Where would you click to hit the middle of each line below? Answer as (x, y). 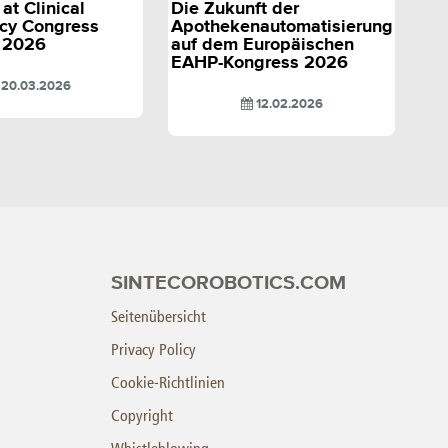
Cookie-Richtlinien (168, 382)
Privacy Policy (153, 349)
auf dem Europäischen (262, 44)
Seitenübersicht (158, 316)
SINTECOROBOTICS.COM (228, 282)
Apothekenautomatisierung (281, 26)
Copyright (142, 415)
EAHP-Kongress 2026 (259, 62)
